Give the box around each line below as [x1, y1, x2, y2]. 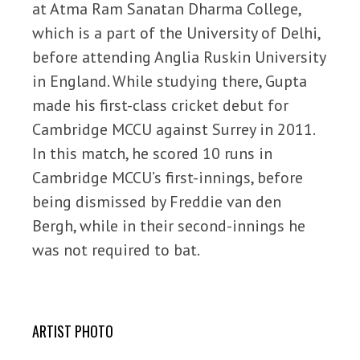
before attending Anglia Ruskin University [32, 47, 325, 67]
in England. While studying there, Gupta [32, 71, 307, 92]
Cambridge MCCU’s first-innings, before [32, 167, 303, 188]
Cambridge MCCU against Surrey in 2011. [32, 119, 314, 140]
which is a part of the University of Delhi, [32, 22, 320, 43]
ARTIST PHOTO [32, 321, 113, 342]
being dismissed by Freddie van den [32, 191, 281, 212]
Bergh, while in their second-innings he [32, 215, 305, 236]
